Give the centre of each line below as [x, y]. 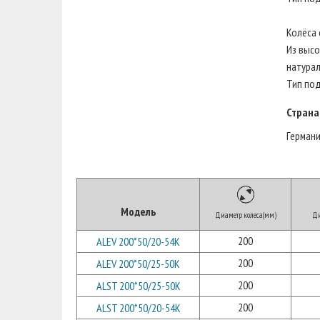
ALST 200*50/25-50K [138, 286]
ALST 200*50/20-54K [138, 308]
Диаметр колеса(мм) [245, 215]
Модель [138, 211]
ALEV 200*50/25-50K [138, 264]
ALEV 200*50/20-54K [138, 241]
